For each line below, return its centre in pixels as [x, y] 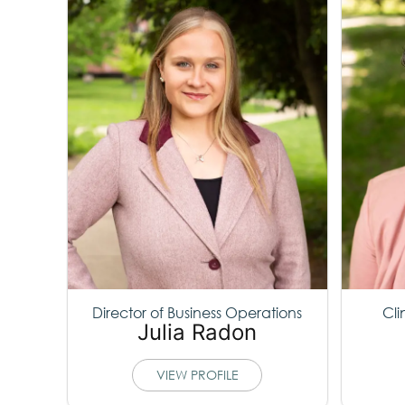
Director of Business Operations [198, 312]
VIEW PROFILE [197, 374]
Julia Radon [198, 332]
